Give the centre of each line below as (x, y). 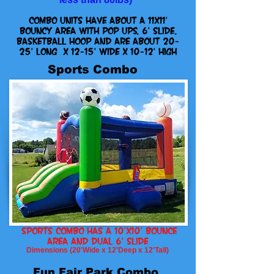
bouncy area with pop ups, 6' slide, (98, 31)
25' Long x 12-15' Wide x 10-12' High (98, 51)
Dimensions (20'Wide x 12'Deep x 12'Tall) (97, 250)
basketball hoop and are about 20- (98, 41)
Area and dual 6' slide (97, 241)
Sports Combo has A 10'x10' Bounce (97, 231)
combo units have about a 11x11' (98, 20)
